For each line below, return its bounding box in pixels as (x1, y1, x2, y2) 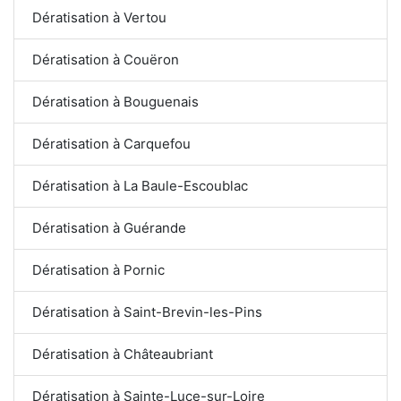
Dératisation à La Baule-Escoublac (32, 176, 248, 194)
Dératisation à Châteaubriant (32, 345, 213, 363)
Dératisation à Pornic (32, 260, 165, 278)
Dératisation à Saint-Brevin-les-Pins (32, 303, 262, 320)
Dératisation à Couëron (32, 50, 179, 68)
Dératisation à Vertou (32, 8, 166, 26)
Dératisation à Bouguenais (32, 92, 199, 110)
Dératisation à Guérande (32, 218, 186, 236)
